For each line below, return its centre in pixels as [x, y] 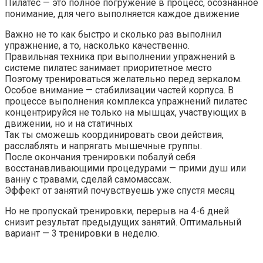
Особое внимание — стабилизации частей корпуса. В [119, 90]
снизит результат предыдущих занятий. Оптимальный [123, 222]
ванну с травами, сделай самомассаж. [88, 180]
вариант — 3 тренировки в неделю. [82, 234]
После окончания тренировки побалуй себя [100, 157]
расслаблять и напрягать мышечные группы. [103, 146]
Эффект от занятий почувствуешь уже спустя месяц [120, 191]
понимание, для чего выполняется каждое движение [122, 14]
